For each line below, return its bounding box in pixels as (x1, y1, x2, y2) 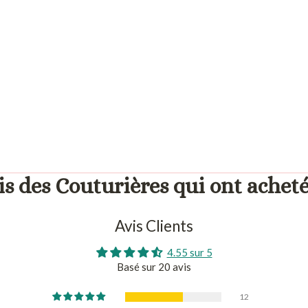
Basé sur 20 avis (117, 260, 191, 273)
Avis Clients (115, 216, 193, 235)
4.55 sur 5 (166, 245, 212, 258)
